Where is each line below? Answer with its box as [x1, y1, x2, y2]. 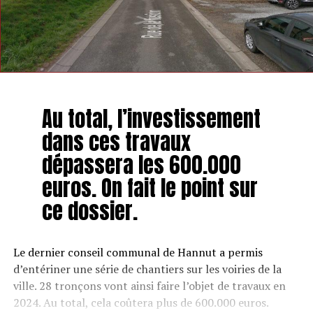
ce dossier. [41, 194, 138, 227]
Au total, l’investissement [41, 102, 261, 135]
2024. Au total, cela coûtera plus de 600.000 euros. [13, 294, 269, 310]
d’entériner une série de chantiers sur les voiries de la [13, 261, 282, 277]
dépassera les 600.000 [41, 148, 241, 181]
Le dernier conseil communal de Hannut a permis [13, 244, 263, 260]
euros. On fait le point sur [41, 171, 258, 204]
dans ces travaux [41, 125, 191, 158]
